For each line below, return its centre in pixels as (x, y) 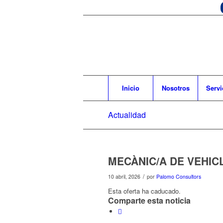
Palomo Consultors (179, 176)
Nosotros (175, 88)
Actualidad (127, 115)
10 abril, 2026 (124, 176)
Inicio (131, 88)
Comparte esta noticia (149, 200)
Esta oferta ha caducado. (144, 191)
